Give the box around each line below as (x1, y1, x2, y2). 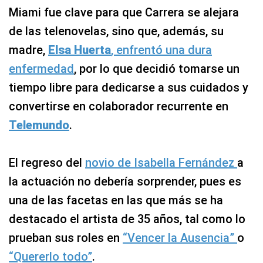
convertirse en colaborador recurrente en (9, 99, 228, 113)
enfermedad (9, 62, 74, 76)
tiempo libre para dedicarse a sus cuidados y (9, 80, 248, 95)
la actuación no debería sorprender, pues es (9, 174, 241, 188)
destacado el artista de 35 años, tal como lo (9, 212, 245, 226)
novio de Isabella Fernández (85, 156, 237, 170)
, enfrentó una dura (111, 43, 212, 57)
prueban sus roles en (9, 231, 123, 245)
